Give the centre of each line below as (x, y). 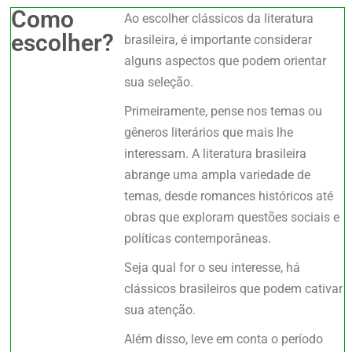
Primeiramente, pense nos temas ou (224, 111)
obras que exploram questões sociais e (232, 217)
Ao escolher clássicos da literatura (219, 18)
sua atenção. (160, 310)
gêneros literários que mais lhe (209, 132)
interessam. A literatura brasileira (216, 153)
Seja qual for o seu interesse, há (213, 267)
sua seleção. (159, 82)
